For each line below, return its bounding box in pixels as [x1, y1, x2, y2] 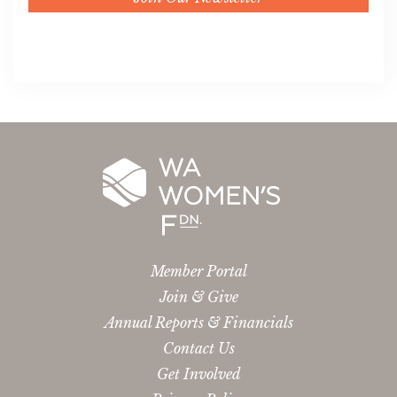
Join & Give [159, 287, 238, 306]
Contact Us [162, 339, 235, 357]
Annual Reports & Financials [104, 313, 293, 331]
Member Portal [150, 261, 247, 280]
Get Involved [156, 364, 241, 383]
